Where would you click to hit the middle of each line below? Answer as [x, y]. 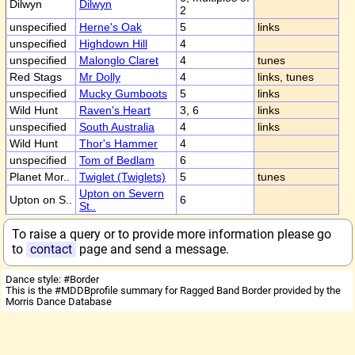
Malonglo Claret [119, 60]
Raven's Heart [115, 110]
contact [51, 249]
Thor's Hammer [118, 143]
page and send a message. [152, 249]
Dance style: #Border [52, 279]
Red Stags [36, 77]
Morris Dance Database [59, 302]
